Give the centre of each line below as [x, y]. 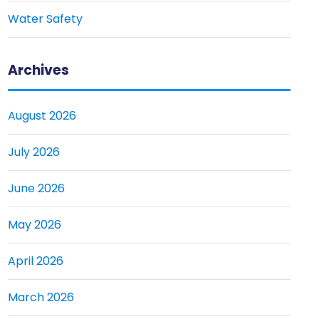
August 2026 [42, 116]
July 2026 [33, 152]
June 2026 [36, 188]
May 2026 [34, 225]
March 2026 [41, 297]
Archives [38, 70]
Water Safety [45, 19]
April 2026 [35, 261]
